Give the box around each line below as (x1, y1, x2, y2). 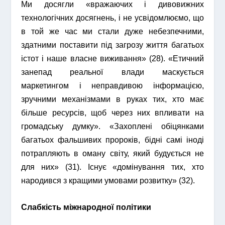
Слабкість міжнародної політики (21, 202, 152, 211)
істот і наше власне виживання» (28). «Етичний (21, 54, 204, 63)
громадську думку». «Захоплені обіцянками (21, 122, 204, 131)
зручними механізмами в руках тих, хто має (21, 95, 204, 104)
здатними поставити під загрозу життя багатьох (21, 41, 204, 50)
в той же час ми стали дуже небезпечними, (21, 27, 204, 36)
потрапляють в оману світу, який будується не (21, 149, 204, 158)
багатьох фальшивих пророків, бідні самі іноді (21, 136, 204, 145)
